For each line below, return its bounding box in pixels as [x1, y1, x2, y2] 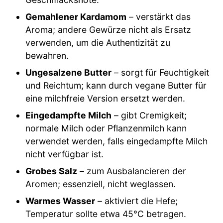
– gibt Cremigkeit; [111, 110, 187, 121]
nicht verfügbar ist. [25, 149, 104, 160]
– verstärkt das [126, 11, 191, 22]
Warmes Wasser [25, 196, 96, 207]
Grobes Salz [25, 166, 78, 177]
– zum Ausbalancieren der [77, 166, 187, 177]
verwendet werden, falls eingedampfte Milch [25, 136, 208, 147]
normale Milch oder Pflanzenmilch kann [25, 123, 187, 134]
